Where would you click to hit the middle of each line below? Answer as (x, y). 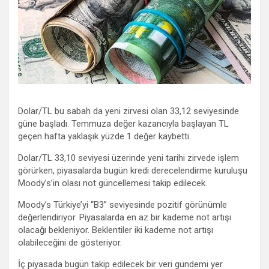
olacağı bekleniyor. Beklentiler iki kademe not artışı (116, 230)
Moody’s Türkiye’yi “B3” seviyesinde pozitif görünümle (122, 205)
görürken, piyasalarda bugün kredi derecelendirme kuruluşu (133, 171)
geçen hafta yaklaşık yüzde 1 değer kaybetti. (104, 137)
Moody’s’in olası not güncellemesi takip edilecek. (113, 183)
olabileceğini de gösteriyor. (70, 243)
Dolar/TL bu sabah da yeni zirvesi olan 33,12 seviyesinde (128, 111)
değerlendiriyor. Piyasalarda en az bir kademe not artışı (125, 218)
